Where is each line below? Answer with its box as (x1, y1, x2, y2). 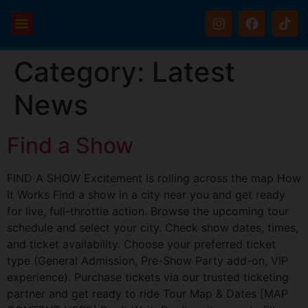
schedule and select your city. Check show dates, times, (7, 221, 298, 234)
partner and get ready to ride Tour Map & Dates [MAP (7, 287, 288, 300)
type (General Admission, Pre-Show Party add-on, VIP (7, 254, 288, 267)
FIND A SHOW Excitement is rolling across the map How (7, 171, 301, 185)
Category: (14, 55, 152, 89)
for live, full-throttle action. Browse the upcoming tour (7, 204, 289, 218)
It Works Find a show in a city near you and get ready (7, 188, 285, 201)
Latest (152, 55, 235, 89)
